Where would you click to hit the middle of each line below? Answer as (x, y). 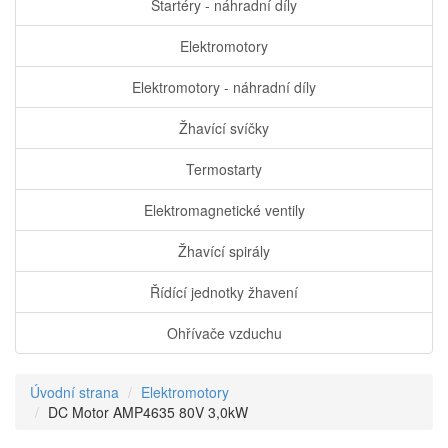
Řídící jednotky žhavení (224, 292)
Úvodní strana (74, 392)
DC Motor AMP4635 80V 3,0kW (148, 412)
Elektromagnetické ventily (224, 210)
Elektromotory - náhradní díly (224, 87)
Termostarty (224, 169)
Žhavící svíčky (224, 128)
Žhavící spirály (224, 251)
